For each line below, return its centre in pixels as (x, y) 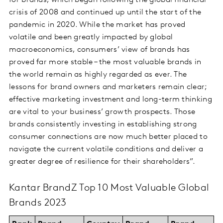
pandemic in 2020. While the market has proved (97, 25)
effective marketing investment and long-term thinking (111, 100)
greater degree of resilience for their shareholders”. (102, 162)
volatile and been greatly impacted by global (91, 38)
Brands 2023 (38, 203)
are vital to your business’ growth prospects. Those (102, 112)
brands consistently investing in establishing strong (103, 125)
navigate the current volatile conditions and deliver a (106, 150)
